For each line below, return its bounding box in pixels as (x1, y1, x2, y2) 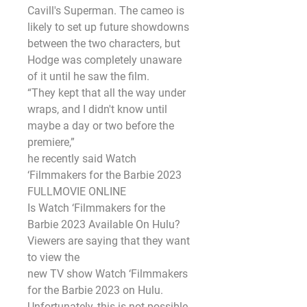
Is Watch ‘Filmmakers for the (27, 201, 165, 214)
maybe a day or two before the (27, 119, 174, 132)
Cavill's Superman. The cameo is (27, 4, 184, 17)
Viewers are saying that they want (27, 234, 190, 247)
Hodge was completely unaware (27, 53, 182, 66)
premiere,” (27, 136, 75, 149)
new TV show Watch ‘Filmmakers (27, 267, 188, 280)
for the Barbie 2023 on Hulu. (27, 284, 163, 297)
